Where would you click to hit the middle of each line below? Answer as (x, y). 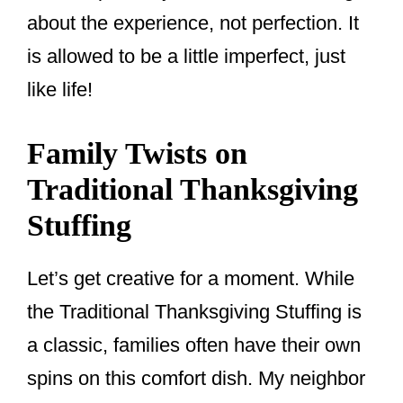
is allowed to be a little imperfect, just (186, 57)
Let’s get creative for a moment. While (191, 279)
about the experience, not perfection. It (193, 23)
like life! (60, 90)
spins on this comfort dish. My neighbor (196, 379)
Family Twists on (137, 154)
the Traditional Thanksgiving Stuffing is (194, 312)
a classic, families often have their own (194, 345)
